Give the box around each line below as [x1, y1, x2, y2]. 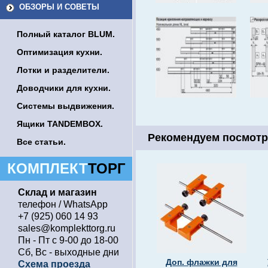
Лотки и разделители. [17, 65, 109, 75]
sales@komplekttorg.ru [18, 223, 115, 233]
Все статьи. [17, 137, 66, 147]
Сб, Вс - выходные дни [18, 247, 119, 257]
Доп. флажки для [165, 257, 237, 267]
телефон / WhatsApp [18, 199, 108, 209]
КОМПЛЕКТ [3, 160, 88, 176]
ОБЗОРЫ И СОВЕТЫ [19, 2, 99, 11]
